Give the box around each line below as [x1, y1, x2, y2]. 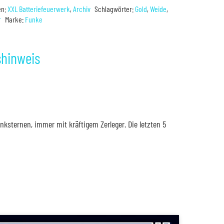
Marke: [5, 14, 25, 24]
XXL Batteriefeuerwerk [7, 3, 70, 13]
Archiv [73, 3, 91, 13]
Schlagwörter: [94, 3, 135, 13]
